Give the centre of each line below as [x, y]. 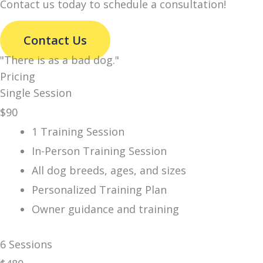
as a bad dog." [84, 60]
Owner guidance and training [105, 209]
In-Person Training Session [99, 151]
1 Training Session [78, 131]
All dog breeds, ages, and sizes [109, 170]
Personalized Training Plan [99, 189]
